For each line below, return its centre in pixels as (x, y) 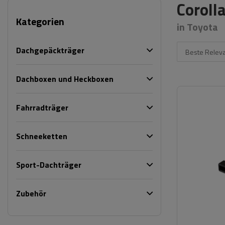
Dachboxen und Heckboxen (65, 79)
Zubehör (31, 193)
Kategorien (40, 21)
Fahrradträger (42, 107)
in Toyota (197, 27)
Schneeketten (42, 136)
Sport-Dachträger (49, 165)
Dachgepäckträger (50, 50)
